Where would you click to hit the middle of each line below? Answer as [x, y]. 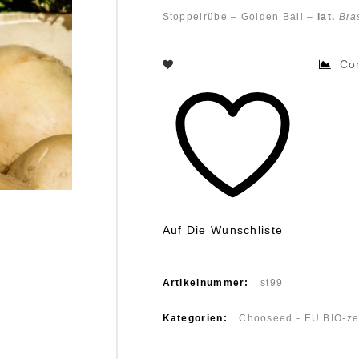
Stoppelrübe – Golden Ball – [240, 16]
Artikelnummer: [208, 283]
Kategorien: [197, 319]
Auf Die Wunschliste [223, 230]
